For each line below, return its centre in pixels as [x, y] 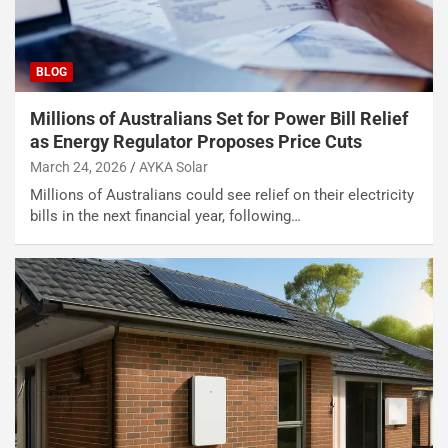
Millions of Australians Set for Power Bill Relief [219, 118]
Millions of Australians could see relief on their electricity [222, 194]
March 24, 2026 [78, 166]
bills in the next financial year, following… [165, 215]
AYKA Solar [173, 166]
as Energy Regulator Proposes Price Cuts [196, 141]
